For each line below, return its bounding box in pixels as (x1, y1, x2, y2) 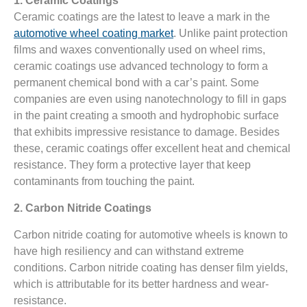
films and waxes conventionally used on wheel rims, (14, 44, 265, 56)
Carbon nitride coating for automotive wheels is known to (14, 229, 288, 241)
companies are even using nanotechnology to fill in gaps (14, 93, 286, 106)
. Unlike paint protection (173, 27, 288, 40)
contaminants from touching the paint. (14, 175, 195, 188)
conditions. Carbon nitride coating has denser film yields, (14, 262, 288, 274)
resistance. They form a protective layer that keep (14, 159, 251, 171)
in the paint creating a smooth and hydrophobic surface (14, 110, 279, 122)
